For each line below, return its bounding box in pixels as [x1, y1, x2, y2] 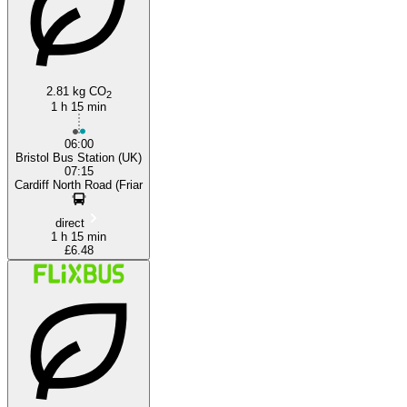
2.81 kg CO [45, 84, 106, 98]
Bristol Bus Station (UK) [15, 150, 142, 164]
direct [55, 215, 84, 230]
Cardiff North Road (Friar [15, 177, 143, 192]
